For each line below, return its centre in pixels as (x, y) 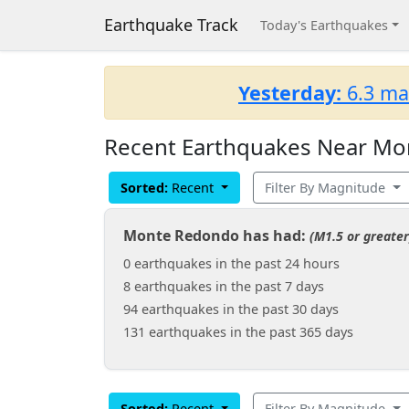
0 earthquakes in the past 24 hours (231, 263)
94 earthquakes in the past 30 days (231, 309)
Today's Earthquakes (324, 25)
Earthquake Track (171, 25)
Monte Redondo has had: (216, 236)
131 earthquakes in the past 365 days (238, 332)
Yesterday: (290, 93)
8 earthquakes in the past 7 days (224, 286)
